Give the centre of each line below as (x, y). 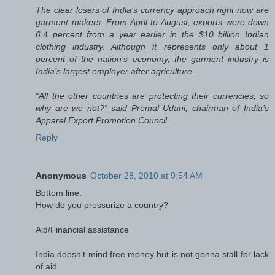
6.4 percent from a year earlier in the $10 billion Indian (152, 34)
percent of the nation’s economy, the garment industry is (152, 59)
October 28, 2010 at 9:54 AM (146, 175)
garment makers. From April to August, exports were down (152, 22)
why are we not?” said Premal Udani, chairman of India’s (152, 108)
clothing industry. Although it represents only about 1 (152, 46)
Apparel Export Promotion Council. (103, 120)
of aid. (48, 266)
